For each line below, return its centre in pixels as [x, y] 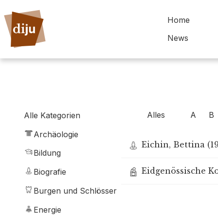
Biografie [50, 172]
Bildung [47, 153]
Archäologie [56, 134]
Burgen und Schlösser [75, 191]
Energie [47, 209]
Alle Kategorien [52, 115]
